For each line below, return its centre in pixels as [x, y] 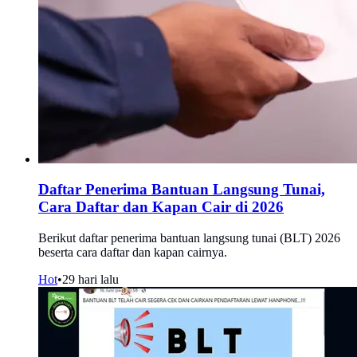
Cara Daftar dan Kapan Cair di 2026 [161, 207]
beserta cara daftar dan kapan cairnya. [133, 252]
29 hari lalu [90, 279]
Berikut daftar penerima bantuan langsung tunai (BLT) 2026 [189, 237]
